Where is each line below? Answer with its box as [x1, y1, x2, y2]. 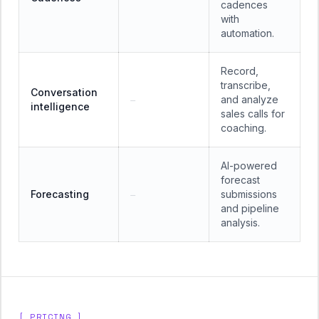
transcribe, [221, 79, 271, 91]
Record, [221, 65, 258, 77]
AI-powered [221, 159, 277, 172]
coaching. [221, 122, 266, 134]
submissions [221, 188, 277, 200]
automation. [221, 27, 274, 39]
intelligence [31, 100, 90, 113]
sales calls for [221, 108, 285, 120]
